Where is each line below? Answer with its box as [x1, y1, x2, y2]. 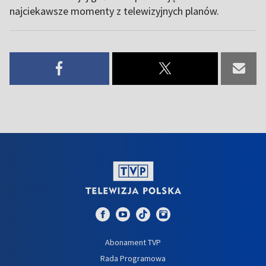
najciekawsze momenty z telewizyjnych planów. [9, 4, 219, 18]
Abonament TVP [105, 236, 161, 248]
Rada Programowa [100, 252, 166, 264]
